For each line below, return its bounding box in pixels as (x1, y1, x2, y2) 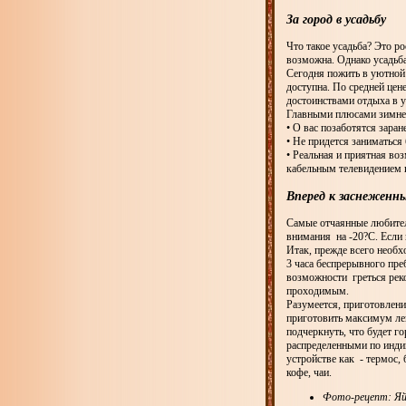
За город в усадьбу (286, 12, 386, 27)
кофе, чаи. (286, 366, 332, 380)
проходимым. (286, 285, 349, 298)
